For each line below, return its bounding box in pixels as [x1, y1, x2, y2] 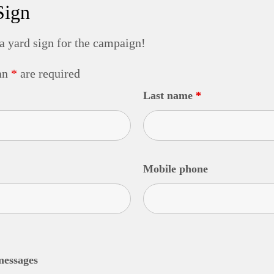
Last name [143, 89, 196, 102]
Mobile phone [143, 163, 208, 176]
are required [17, 67, 80, 81]
